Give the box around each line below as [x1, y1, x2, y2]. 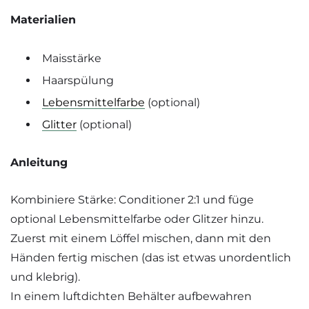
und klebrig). [10, 270, 80, 284]
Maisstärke [42, 51, 101, 65]
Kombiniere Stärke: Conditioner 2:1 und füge [10, 193, 254, 207]
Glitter [42, 117, 77, 131]
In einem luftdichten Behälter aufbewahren [10, 290, 252, 303]
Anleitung [10, 155, 68, 169]
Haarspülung [42, 73, 114, 87]
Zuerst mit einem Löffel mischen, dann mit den [10, 232, 271, 246]
